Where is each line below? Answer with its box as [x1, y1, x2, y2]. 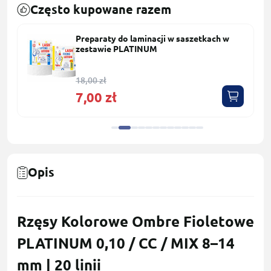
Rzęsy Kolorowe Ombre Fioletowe [17, 214, 254, 230]
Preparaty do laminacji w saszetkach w [76, 34, 229, 44]
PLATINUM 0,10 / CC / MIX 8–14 [17, 235, 235, 252]
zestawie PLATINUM [76, 44, 157, 54]
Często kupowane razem [30, 2, 171, 17]
